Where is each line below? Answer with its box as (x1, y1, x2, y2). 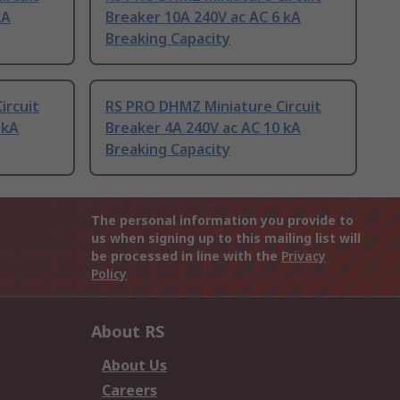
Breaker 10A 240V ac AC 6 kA (105, 7, 301, 28)
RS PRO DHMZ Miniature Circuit (105, 96, 321, 117)
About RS (91, 321, 164, 343)
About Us (102, 355, 167, 376)
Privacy (281, 247, 326, 265)
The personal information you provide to (91, 212, 354, 229)
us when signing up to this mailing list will (91, 229, 361, 247)
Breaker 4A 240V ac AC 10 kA (105, 118, 301, 138)
